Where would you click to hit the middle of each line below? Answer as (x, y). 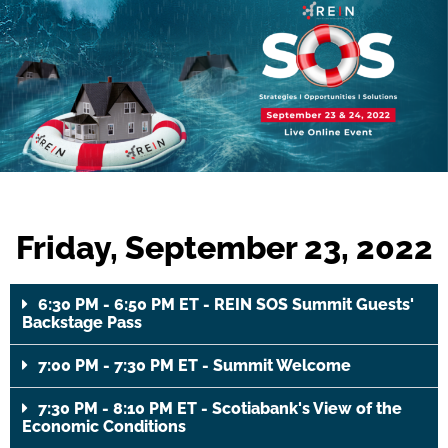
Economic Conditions (104, 426)
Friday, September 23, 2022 (224, 247)
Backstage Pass (82, 322)
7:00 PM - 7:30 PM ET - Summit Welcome (194, 365)
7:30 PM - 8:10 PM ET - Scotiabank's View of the (220, 408)
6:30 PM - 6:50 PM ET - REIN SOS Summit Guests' (226, 304)
